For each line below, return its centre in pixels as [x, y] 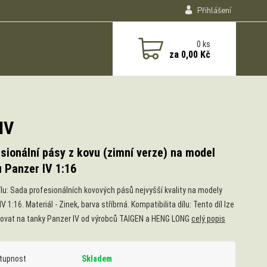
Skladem [97, 259]
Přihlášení [214, 11]
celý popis [208, 219]
